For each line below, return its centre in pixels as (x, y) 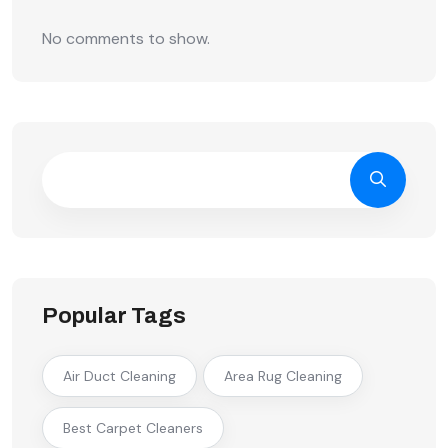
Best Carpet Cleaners (133, 427)
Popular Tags (114, 315)
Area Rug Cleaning (283, 375)
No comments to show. (126, 38)
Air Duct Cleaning (119, 375)
